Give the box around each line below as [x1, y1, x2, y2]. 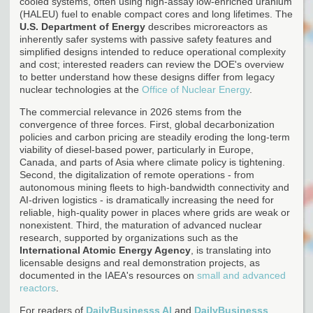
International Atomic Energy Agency [20, 244, 191, 256]
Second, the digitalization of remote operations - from [20, 168, 254, 180]
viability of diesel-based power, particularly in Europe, [20, 143, 254, 155]
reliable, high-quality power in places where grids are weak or [20, 206, 290, 218]
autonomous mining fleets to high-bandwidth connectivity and [20, 181, 289, 193]
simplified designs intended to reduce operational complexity [20, 45, 286, 57]
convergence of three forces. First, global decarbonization [20, 118, 275, 130]
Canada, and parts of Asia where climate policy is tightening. [20, 156, 285, 168]
